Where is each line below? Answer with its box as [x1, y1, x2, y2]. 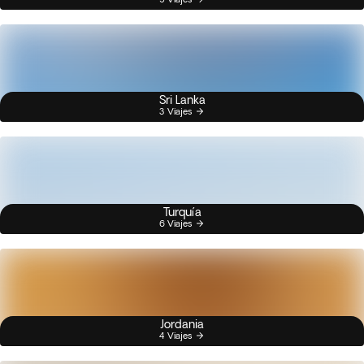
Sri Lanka [158, 93, 206, 106]
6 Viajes [159, 218, 192, 228]
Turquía [162, 206, 201, 219]
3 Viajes [159, 106, 192, 116]
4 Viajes [159, 330, 192, 340]
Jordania [160, 318, 204, 331]
